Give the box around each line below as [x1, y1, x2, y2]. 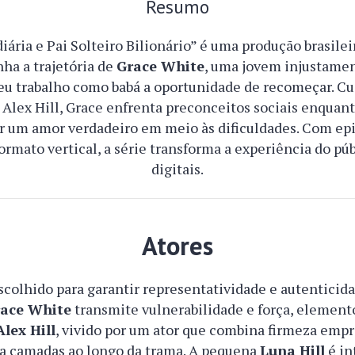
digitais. [151, 159, 204, 178]
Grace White [116, 56, 204, 75]
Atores [141, 229, 213, 262]
